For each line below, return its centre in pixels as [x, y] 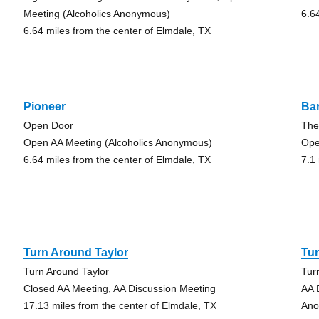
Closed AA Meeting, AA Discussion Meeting [119, 288]
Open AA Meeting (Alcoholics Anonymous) [117, 142]
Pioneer [44, 106]
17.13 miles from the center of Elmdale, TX [120, 305]
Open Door [48, 125]
